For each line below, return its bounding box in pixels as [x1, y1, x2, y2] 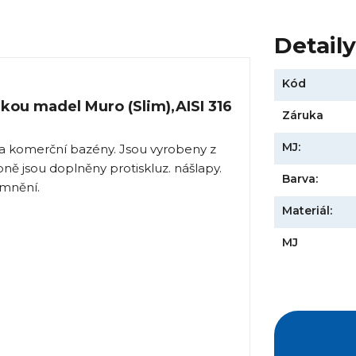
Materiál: [282, 203, 333, 219]
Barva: [282, 172, 319, 187]
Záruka [282, 108, 324, 123]
